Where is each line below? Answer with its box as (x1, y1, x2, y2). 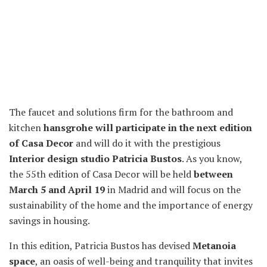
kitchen (9, 121, 44, 135)
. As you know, (182, 152, 242, 166)
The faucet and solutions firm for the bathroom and (9, 105, 233, 119)
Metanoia (193, 239, 236, 253)
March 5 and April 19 (9, 183, 105, 197)
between (194, 167, 233, 181)
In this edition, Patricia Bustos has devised (9, 239, 193, 253)
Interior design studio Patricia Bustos (9, 152, 182, 166)
